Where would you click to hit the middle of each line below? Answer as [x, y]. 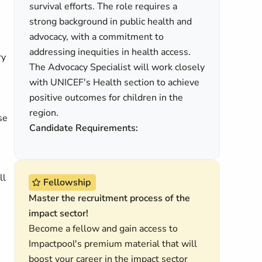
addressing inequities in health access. [110, 52]
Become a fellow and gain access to [103, 229]
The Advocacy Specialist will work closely [117, 67]
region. [44, 113]
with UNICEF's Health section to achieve [115, 82]
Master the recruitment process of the [109, 198]
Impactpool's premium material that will [113, 244]
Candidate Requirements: [84, 128]
